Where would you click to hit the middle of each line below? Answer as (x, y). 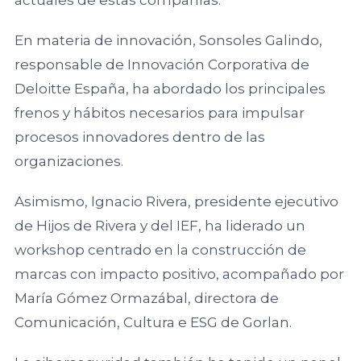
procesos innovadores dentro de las (139, 137)
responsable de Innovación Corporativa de (162, 64)
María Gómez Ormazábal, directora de (146, 298)
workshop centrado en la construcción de (160, 249)
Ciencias (221, 66)
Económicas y (242, 89)
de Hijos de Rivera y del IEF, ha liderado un (160, 225)
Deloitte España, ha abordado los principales (170, 88)
